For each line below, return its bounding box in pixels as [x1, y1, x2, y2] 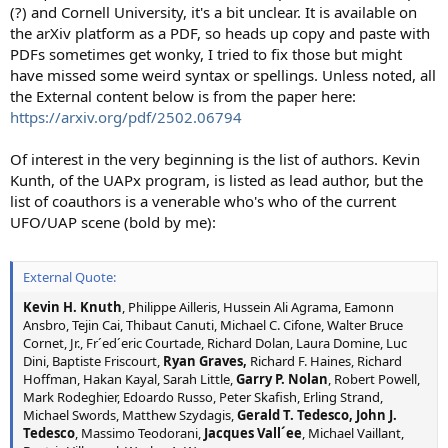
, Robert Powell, [328, 370, 420, 388]
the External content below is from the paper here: [10, 85, 356, 106]
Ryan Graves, [160, 352, 247, 370]
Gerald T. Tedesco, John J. [237, 406, 397, 424]
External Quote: [23, 268, 116, 286]
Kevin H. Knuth [23, 298, 122, 316]
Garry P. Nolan [236, 370, 328, 388]
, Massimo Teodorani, [75, 424, 204, 442]
